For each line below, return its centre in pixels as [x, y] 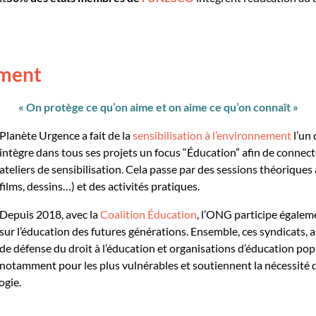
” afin [249, 152]
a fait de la [106, 135]
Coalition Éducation [148, 214]
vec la [86, 214]
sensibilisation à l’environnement [212, 135]
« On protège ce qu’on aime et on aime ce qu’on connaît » [158, 107]
